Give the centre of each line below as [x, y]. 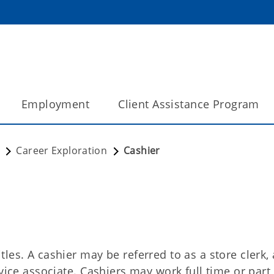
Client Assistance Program [189, 104]
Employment [55, 104]
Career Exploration [62, 150]
